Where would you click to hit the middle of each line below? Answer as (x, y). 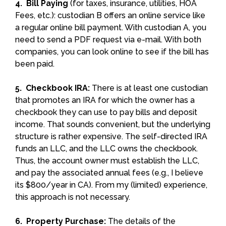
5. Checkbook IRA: (52, 88)
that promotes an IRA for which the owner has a (105, 100)
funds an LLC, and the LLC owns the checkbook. (106, 148)
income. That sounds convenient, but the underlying (113, 124)
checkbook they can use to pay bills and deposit (106, 112)
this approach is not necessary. (73, 197)
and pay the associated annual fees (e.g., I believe (109, 173)
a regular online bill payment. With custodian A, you (111, 27)
